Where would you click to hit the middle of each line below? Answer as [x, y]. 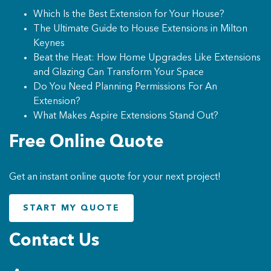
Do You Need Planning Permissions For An [125, 87]
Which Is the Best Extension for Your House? [129, 15]
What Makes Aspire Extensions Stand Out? [126, 116]
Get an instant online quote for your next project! [115, 177]
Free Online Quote [86, 143]
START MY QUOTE [71, 208]
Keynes [49, 44]
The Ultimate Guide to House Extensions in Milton [140, 29]
